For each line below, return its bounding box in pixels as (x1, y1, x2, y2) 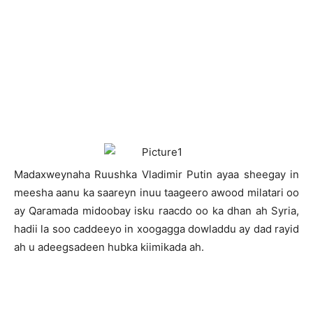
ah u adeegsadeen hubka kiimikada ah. (14, 240, 204, 254)
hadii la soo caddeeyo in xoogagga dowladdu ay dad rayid (14, 222, 299, 235)
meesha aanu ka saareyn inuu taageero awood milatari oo (14, 186, 299, 199)
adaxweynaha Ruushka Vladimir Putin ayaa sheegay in (23, 168, 299, 181)
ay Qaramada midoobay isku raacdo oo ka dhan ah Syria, (14, 204, 299, 217)
